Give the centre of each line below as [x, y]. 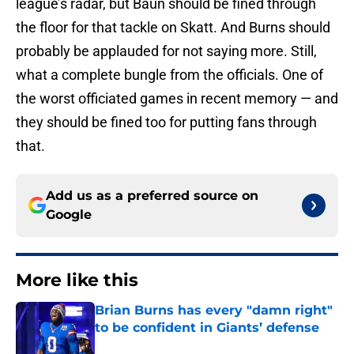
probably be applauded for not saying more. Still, [166, 51]
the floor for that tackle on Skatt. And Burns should [173, 28]
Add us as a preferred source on [152, 196]
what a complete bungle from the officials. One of [169, 75]
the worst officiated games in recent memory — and [177, 99]
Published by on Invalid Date [163, 343]
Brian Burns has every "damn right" [214, 311]
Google [69, 215]
